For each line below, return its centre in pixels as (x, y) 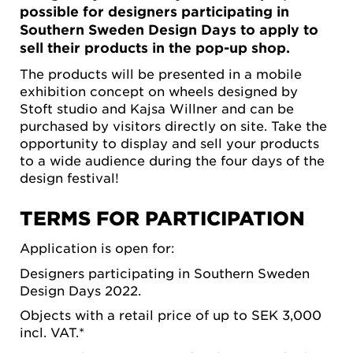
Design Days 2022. (82, 290)
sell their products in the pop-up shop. (155, 48)
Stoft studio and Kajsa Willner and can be (157, 108)
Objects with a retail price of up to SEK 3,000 (171, 315)
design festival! (71, 177)
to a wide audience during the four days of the (172, 160)
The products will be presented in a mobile (161, 73)
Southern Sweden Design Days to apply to (169, 30)
